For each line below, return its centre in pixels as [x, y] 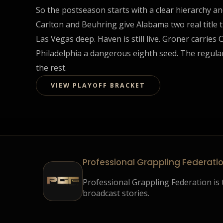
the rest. [51, 67]
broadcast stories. [116, 193]
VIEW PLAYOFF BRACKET [98, 85]
